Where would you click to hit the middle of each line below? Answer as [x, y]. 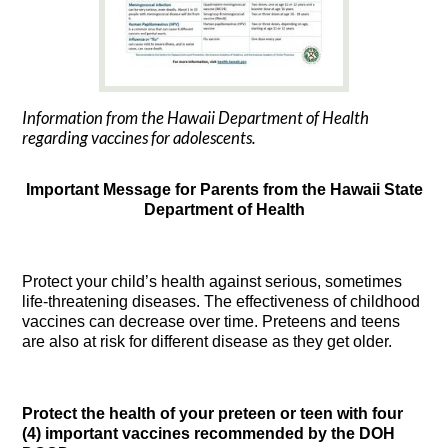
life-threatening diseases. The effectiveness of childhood [221, 301]
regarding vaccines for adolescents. [139, 138]
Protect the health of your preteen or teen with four [213, 413]
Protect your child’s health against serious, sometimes [212, 281]
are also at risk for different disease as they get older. [207, 341]
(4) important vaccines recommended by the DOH [209, 433]
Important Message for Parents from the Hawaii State [224, 189]
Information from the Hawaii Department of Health [196, 118]
